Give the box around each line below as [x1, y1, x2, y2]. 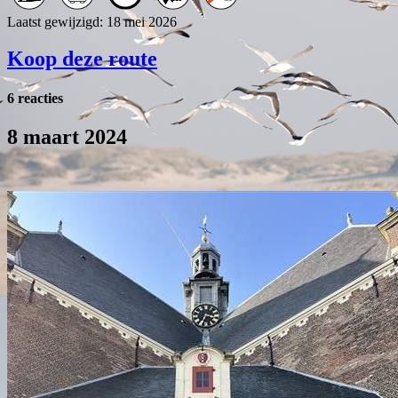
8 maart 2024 [7, 124, 127, 148]
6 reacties [7, 90, 63, 106]
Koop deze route [7, 47, 157, 71]
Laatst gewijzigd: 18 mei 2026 [7, 13, 177, 29]
